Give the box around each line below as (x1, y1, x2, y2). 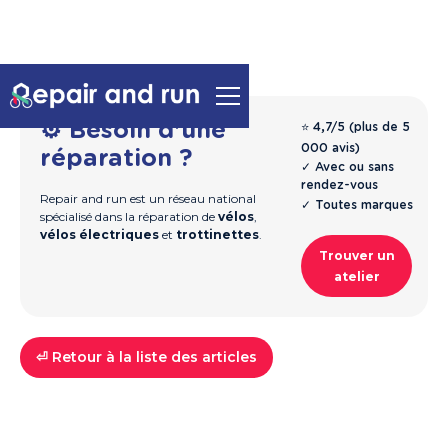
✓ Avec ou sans (300, 159, 394, 174)
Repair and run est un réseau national (40, 191, 256, 206)
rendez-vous (300, 177, 378, 192)
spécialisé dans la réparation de (40, 209, 218, 224)
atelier (333, 269, 380, 284)
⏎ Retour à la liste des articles (36, 348, 257, 366)
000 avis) (300, 140, 360, 155)
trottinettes (176, 227, 259, 242)
